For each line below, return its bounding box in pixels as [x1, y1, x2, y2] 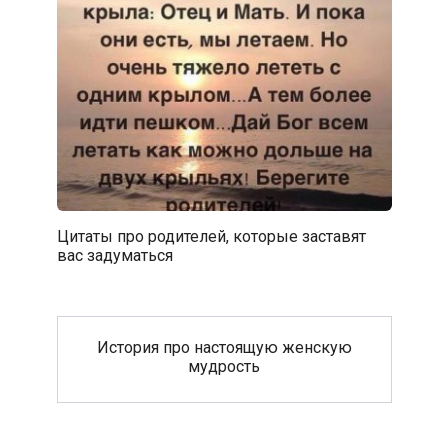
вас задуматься [56, 245, 173, 265]
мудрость [188, 356, 260, 376]
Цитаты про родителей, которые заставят [56, 226, 366, 246]
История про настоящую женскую [96, 337, 352, 357]
